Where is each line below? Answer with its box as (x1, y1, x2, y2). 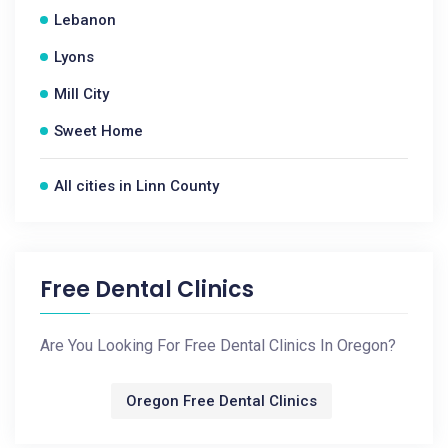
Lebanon (54, 11, 116, 29)
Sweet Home (54, 122, 143, 140)
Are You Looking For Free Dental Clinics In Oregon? (40, 336, 396, 355)
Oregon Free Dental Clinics (126, 392, 317, 410)
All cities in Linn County (54, 177, 219, 195)
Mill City (54, 85, 109, 103)
